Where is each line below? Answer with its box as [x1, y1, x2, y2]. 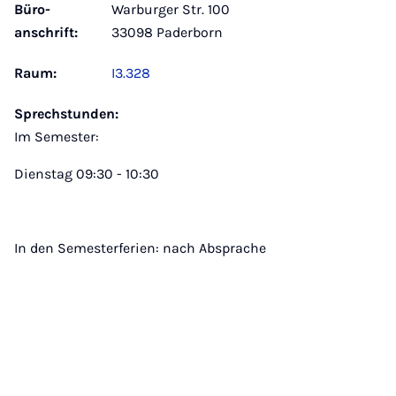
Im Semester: [14, 128, 99, 145]
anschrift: [14, 24, 78, 41]
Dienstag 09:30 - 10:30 [14, 165, 159, 182]
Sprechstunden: [14, 105, 118, 122]
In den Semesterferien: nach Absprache [14, 240, 266, 256]
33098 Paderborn [111, 24, 223, 41]
